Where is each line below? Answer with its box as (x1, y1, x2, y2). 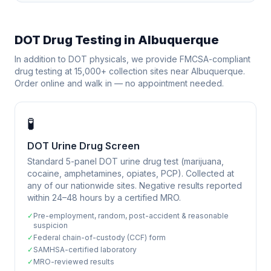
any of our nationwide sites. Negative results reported (27, 180, 242, 191)
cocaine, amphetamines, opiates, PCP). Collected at (27, 168, 234, 178)
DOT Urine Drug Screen (27, 140, 140, 152)
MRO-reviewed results (33, 257, 114, 266)
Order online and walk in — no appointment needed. (15, 78, 224, 88)
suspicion (33, 221, 68, 230)
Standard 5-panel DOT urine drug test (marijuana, (27, 156, 224, 166)
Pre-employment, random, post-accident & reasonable (33, 211, 229, 220)
